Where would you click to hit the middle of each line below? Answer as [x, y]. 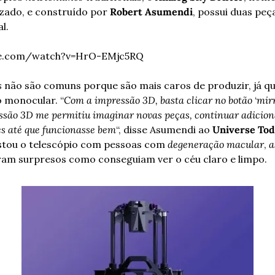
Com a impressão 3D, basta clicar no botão [158, 100]
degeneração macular [216, 144]
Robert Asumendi [151, 12]
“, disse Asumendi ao [164, 130]
